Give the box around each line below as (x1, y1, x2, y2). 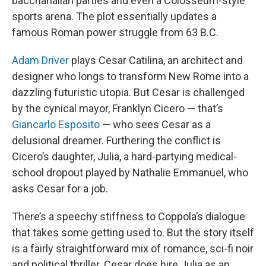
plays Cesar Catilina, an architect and (69, 54, 243, 66)
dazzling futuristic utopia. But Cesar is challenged (12, 86, 245, 99)
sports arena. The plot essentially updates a (12, 10, 217, 23)
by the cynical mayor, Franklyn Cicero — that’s (12, 102, 223, 115)
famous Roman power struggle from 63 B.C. (12, 26, 218, 39)
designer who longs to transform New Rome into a (12, 70, 249, 83)
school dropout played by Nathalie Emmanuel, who (12, 166, 248, 179)
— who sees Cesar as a (100, 118, 211, 131)
